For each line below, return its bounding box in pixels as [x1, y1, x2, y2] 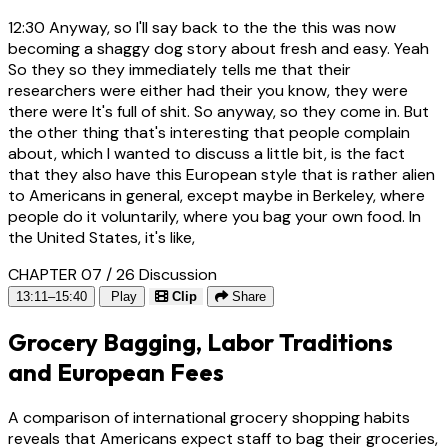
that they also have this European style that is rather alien [8, 163, 435, 185]
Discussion [139, 263, 217, 285]
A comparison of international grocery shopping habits [8, 406, 410, 428]
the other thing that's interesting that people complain [8, 121, 410, 143]
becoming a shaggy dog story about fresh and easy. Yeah [8, 37, 429, 59]
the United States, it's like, [8, 226, 195, 248]
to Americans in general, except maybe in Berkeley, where [8, 184, 425, 206]
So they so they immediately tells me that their [8, 58, 351, 80]
